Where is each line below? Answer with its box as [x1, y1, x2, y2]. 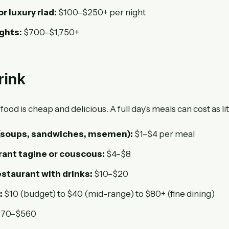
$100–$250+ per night [57, 7, 146, 17]
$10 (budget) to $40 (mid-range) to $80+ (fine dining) [3, 188, 215, 199]
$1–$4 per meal [133, 128, 195, 139]
